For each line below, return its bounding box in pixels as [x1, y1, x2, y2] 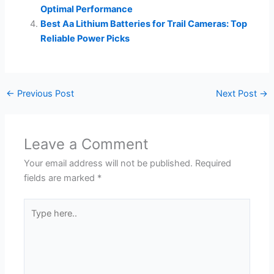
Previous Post [14, 87, 74, 99]
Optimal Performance [40, 4, 133, 15]
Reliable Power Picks [40, 33, 130, 45]
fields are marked [24, 172, 98, 183]
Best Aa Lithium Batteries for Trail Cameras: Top [40, 18, 248, 30]
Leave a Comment [24, 135, 149, 153]
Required [195, 157, 232, 169]
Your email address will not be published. [24, 157, 193, 169]
